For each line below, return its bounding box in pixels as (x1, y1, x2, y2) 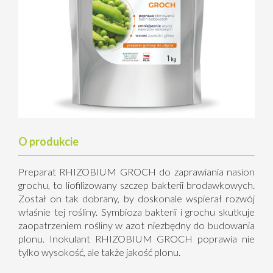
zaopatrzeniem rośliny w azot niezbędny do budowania (18, 219, 255, 231)
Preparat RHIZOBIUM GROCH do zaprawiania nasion (18, 165, 255, 177)
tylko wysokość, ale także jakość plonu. (18, 246, 180, 258)
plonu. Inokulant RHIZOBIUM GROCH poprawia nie (18, 232, 255, 244)
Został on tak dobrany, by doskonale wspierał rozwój (18, 192, 255, 204)
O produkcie (18, 134, 79, 148)
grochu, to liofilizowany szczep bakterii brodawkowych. (18, 179, 255, 191)
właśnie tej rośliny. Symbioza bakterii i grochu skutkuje (18, 205, 255, 218)
